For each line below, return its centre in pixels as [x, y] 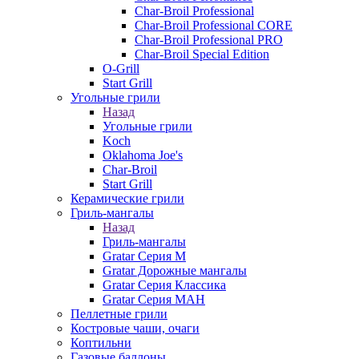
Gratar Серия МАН [154, 299]
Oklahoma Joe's [143, 155]
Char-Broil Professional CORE [214, 25]
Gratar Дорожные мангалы [175, 270]
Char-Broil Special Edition [202, 54]
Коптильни [101, 343]
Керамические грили [127, 198]
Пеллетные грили [119, 314]
